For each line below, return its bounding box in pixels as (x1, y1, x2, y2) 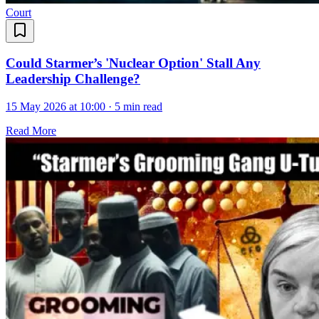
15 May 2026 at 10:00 (6, 100, 105, 113)
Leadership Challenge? (6, 71, 140, 87)
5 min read (115, 100, 162, 113)
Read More (6, 125, 56, 137)
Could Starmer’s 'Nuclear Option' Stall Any (6, 56, 261, 71)
